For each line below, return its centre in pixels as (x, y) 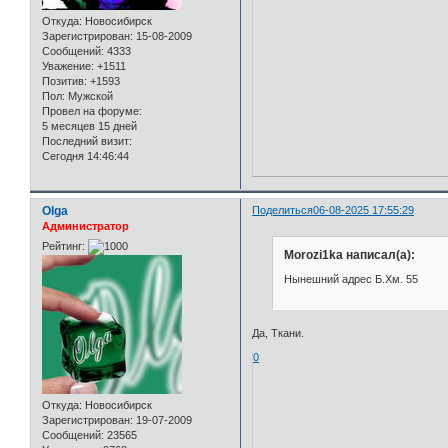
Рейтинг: (63, 245)
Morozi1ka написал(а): (349, 255)
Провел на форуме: (92, 111)
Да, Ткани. (278, 333)
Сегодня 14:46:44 (85, 156)
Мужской (89, 96)
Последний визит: (87, 141)
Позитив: (64, 81)
